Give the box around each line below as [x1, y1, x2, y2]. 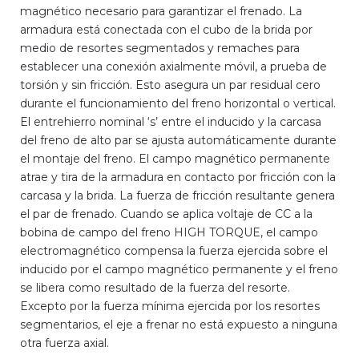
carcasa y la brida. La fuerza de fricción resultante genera [20, 188, 335, 204]
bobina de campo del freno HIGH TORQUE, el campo [20, 225, 318, 240]
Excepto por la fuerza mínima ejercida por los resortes [20, 299, 320, 314]
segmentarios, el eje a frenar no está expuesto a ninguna [20, 317, 337, 333]
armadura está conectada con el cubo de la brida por [20, 22, 313, 38]
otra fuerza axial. [20, 336, 109, 351]
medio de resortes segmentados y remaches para [20, 41, 300, 56]
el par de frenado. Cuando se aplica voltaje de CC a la [20, 207, 313, 222]
